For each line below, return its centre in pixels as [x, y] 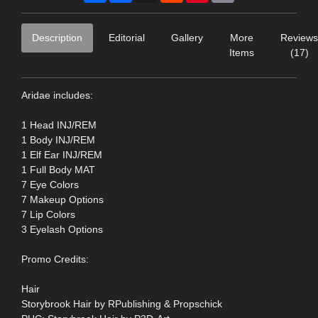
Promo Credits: [55, 259]
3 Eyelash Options [62, 229]
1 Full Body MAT [58, 169]
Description [57, 37]
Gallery [187, 37]
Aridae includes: [57, 95]
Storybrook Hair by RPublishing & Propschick [122, 303]
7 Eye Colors [50, 184]
